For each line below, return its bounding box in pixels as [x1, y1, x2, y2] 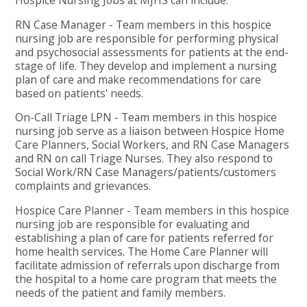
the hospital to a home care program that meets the [15, 271, 278, 286]
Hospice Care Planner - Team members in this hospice [15, 202, 290, 218]
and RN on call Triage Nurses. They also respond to [15, 151, 273, 167]
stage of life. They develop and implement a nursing [15, 58, 278, 73]
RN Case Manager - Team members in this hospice [15, 16, 272, 32]
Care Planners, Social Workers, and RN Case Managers [15, 137, 290, 153]
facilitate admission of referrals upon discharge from [15, 257, 280, 273]
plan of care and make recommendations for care [15, 71, 262, 87]
